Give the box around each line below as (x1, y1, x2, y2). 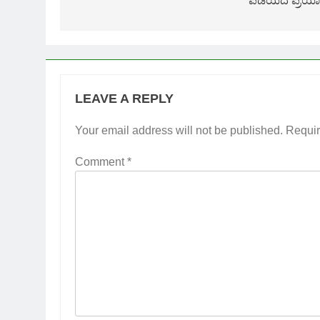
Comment (75, 155, 127, 168)
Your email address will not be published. (75, 124, 283, 136)
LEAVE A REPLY (75, 91, 174, 106)
